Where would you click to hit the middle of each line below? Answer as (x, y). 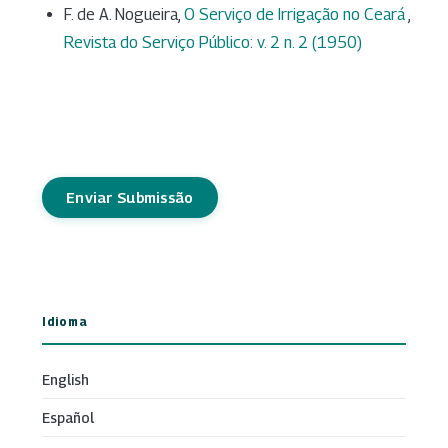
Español (68, 418)
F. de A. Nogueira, (124, 15)
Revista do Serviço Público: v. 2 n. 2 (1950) (213, 43)
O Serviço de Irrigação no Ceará (296, 15)
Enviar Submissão (130, 198)
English (65, 380)
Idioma (65, 322)
